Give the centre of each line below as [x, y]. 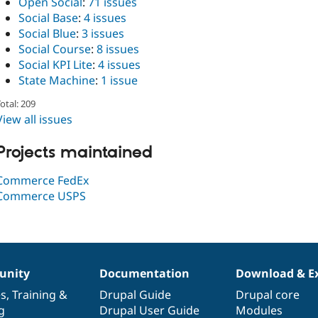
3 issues [103, 33]
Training [34, 294]
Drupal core [268, 294]
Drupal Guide [135, 294]
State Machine [57, 80]
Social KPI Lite [55, 64]
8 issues [118, 49]
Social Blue [47, 33]
